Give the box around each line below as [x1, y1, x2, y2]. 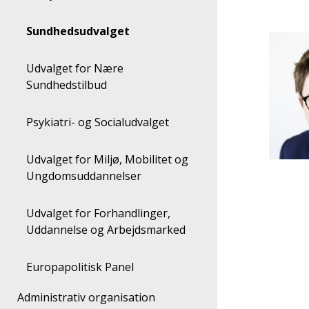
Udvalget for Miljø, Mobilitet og [26, 152, 34, 167]
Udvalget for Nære [26, 61, 34, 76]
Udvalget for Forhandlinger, [26, 206, 34, 221]
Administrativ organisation [24, 290, 155, 305]
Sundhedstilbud [26, 77, 107, 92]
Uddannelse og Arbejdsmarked [26, 222, 186, 237]
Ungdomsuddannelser [26, 168, 141, 183]
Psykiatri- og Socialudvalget [33, 114, 169, 130]
